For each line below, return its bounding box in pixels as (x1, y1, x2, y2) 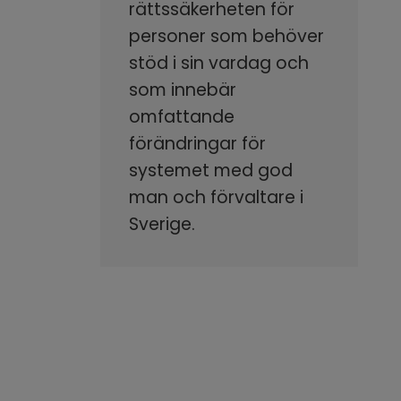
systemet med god (129, 158, 293, 183)
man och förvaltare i (129, 184, 303, 209)
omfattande (129, 104, 235, 129)
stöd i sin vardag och (129, 50, 309, 75)
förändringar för (129, 131, 266, 156)
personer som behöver (129, 23, 324, 48)
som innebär (129, 77, 236, 102)
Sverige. (129, 211, 195, 236)
